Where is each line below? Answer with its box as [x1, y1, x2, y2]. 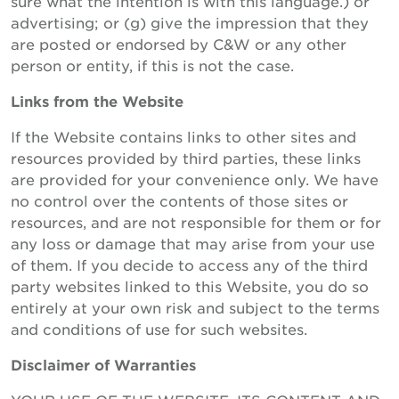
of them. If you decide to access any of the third [11, 256, 368, 273]
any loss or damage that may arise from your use [11, 234, 375, 252]
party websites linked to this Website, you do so [11, 277, 369, 295]
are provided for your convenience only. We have [11, 170, 379, 188]
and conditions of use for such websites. [11, 320, 307, 338]
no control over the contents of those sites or [11, 191, 348, 209]
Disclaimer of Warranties [11, 355, 196, 373]
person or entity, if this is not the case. [11, 56, 294, 74]
